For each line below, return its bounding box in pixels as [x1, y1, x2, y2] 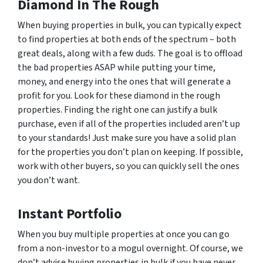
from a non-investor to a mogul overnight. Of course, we [18, 242, 243, 255]
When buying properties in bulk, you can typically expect [18, 19, 242, 32]
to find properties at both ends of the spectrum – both [18, 33, 236, 46]
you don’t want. [18, 174, 80, 187]
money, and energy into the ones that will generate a [18, 75, 231, 89]
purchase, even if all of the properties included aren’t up [18, 117, 240, 131]
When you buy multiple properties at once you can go [18, 228, 230, 241]
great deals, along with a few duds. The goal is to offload [18, 47, 242, 60]
